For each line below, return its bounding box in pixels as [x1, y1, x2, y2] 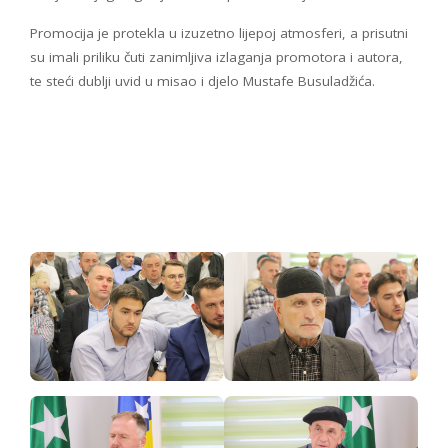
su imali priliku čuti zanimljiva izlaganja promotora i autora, [30, 47, 403, 66]
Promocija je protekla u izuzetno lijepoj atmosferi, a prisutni [30, 23, 408, 42]
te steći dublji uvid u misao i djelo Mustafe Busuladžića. [30, 71, 375, 90]
